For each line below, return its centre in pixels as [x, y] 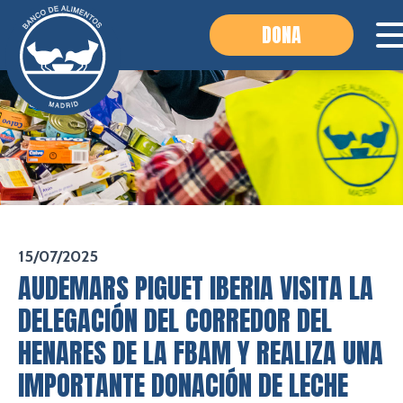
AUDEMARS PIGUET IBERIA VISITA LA [196, 288]
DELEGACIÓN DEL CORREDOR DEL [175, 321]
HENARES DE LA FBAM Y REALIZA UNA [201, 353]
